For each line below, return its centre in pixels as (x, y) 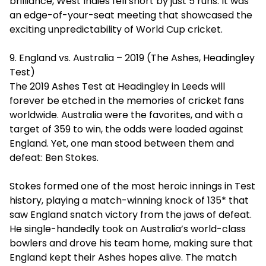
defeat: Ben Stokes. (54, 158)
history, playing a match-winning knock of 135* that (129, 200)
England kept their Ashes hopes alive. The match (123, 257)
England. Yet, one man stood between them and (122, 143)
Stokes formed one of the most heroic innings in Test (132, 186)
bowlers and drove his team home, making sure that (131, 243)
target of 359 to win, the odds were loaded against (126, 129)
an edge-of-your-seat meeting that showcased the (131, 15)
